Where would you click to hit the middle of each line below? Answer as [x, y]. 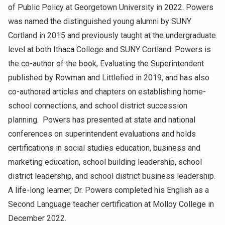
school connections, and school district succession [98, 106]
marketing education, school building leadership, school [105, 162]
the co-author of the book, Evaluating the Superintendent [106, 64]
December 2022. [37, 218]
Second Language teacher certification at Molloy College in [111, 204]
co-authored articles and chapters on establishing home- [107, 92]
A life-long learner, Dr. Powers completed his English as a [108, 190]
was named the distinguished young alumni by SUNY [100, 22]
